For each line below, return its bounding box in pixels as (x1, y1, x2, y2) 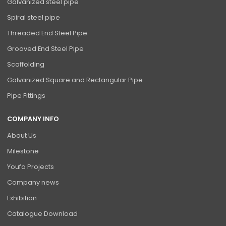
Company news (7, 178, 60, 188)
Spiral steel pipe (7, 12, 61, 22)
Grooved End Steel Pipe (7, 43, 84, 53)
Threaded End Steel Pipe (7, 28, 88, 38)
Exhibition (7, 193, 37, 203)
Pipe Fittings (7, 90, 46, 100)
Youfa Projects (7, 162, 54, 172)
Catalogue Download (7, 209, 78, 219)
